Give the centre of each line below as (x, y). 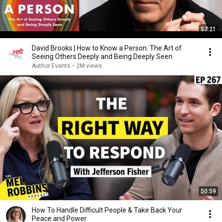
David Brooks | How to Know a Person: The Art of (107, 48)
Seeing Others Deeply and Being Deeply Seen (102, 56)
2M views (89, 66)
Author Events (51, 66)
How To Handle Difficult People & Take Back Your (107, 210)
